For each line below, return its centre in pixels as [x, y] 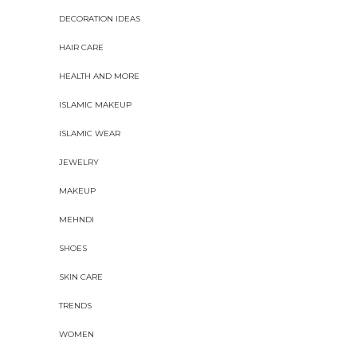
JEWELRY [79, 163]
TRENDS [75, 306]
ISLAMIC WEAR [90, 134]
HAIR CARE [81, 48]
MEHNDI [76, 220]
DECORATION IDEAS [100, 19]
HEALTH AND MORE [99, 76]
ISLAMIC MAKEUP [95, 105]
